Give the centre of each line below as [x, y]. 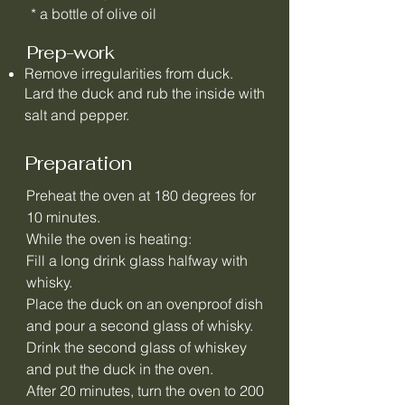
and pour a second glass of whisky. [140, 325]
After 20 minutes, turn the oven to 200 [145, 391]
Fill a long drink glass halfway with [137, 260]
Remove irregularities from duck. [129, 73]
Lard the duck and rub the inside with [145, 93]
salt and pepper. [77, 115]
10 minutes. [63, 217]
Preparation [78, 163]
